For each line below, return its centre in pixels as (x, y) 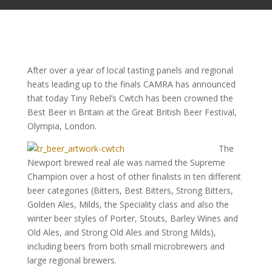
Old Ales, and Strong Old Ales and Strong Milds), (121, 232)
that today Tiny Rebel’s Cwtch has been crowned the (130, 98)
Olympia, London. (62, 126)
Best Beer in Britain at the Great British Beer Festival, (132, 112)
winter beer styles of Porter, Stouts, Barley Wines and (132, 218)
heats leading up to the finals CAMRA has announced (131, 84)
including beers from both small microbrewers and (126, 246)
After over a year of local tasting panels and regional (130, 70)
